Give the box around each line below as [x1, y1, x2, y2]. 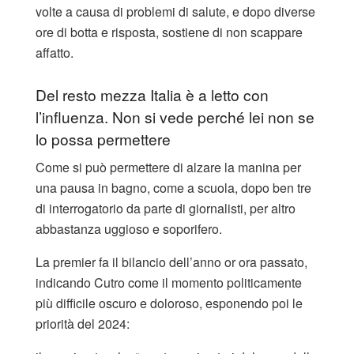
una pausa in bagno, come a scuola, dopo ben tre [36, 179, 311, 198]
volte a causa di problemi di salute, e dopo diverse [36, 2, 315, 21]
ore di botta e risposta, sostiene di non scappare [36, 23, 303, 42]
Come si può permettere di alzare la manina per [36, 158, 301, 177]
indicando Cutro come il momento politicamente [36, 273, 302, 292]
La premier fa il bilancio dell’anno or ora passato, [36, 253, 307, 272]
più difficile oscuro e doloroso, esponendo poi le [36, 294, 303, 313]
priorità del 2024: [36, 314, 130, 333]
